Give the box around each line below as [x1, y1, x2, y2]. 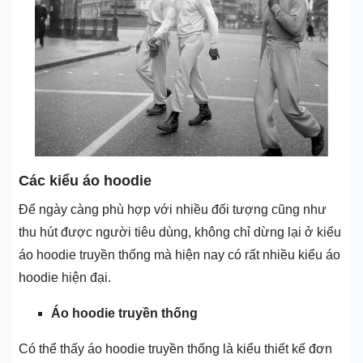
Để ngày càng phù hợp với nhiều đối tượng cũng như [19, 203, 327, 217]
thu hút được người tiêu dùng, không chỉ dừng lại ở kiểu [19, 225, 341, 240]
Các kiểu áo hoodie [19, 173, 152, 190]
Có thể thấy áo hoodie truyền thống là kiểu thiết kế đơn [19, 342, 332, 357]
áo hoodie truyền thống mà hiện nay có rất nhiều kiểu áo [19, 248, 340, 263]
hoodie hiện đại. [19, 271, 111, 285]
